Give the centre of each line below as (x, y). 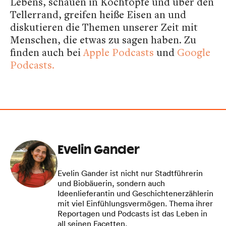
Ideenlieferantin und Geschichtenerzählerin (135, 193)
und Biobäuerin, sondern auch (111, 183)
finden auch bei (47, 52)
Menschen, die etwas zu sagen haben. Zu (103, 39)
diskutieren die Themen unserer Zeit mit (104, 27)
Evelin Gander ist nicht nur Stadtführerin (130, 173)
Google (194, 52)
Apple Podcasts (119, 52)
